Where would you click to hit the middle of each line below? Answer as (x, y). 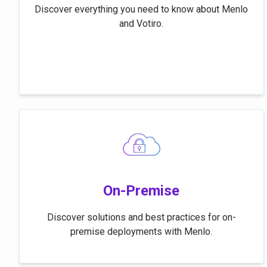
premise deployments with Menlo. (142, 232)
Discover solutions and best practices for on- (141, 217)
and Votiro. (142, 24)
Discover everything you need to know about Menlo (142, 9)
